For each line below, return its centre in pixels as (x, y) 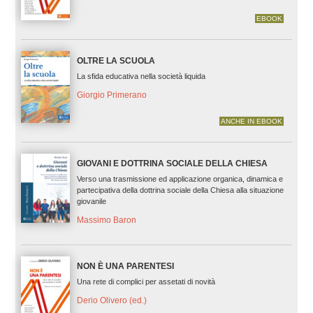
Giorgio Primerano (111, 95)
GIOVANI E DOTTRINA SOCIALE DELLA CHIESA (172, 164)
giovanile (91, 202)
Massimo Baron (106, 220)
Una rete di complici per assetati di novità (146, 282)
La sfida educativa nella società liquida (141, 77)
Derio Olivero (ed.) (111, 301)
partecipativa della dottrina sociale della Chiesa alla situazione (180, 190)
